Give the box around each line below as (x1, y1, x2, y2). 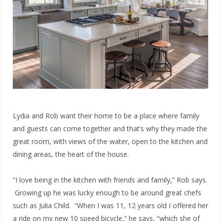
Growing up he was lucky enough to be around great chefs (13, 188, 201, 198)
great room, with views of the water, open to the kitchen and (13, 137, 208, 147)
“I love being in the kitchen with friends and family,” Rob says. (13, 175, 207, 185)
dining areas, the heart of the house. (13, 149, 129, 159)
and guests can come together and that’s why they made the (13, 124, 207, 134)
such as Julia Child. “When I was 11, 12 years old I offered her (13, 201, 208, 211)
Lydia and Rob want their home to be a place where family (13, 111, 199, 121)
